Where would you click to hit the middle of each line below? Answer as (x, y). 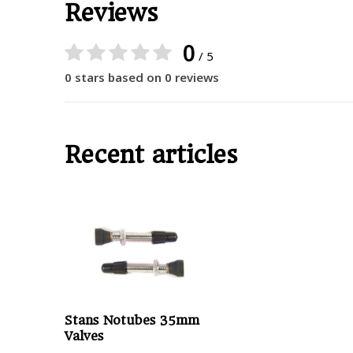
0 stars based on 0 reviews (142, 77)
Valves (84, 336)
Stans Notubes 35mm (132, 321)
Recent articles (151, 155)
